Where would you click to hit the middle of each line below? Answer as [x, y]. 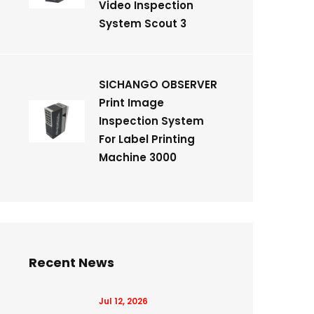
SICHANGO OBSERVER [158, 84]
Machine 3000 [138, 157]
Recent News [71, 262]
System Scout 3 [143, 23]
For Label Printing [147, 139]
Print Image [131, 103]
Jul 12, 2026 [123, 301]
